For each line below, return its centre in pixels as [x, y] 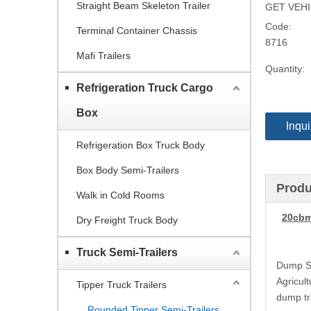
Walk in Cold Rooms [120, 195]
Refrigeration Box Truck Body [141, 145]
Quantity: [285, 68]
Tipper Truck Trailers [121, 284]
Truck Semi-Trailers [127, 252]
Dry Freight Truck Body [127, 220]
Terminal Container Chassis [137, 30]
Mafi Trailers [103, 55]
